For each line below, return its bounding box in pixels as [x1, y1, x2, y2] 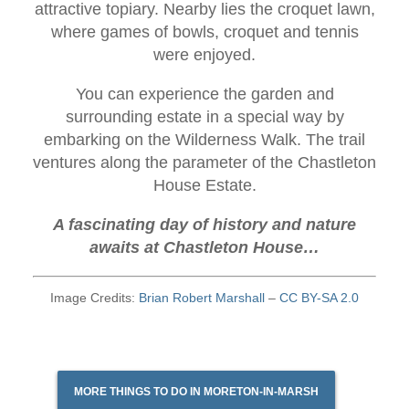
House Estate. [152, 176, 257, 194]
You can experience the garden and [75, 85, 334, 103]
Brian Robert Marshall [139, 290, 265, 305]
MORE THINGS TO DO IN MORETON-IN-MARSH [74, 385, 319, 398]
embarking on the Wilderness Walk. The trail [44, 131, 365, 149]
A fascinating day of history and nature [53, 215, 356, 234]
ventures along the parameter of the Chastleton [33, 153, 376, 172]
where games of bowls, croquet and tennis [50, 23, 359, 41]
